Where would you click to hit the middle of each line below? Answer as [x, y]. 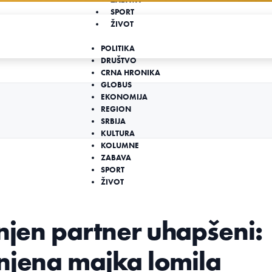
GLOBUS [116, 85]
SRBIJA [113, 121]
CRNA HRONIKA [130, 73]
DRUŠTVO [118, 60]
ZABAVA [116, 158]
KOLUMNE [120, 145]
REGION [116, 109]
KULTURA [117, 133]
